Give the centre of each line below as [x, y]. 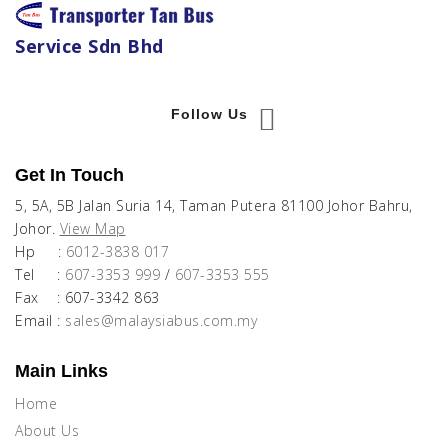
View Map [92, 229]
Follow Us [209, 113]
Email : [40, 321]
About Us [47, 431]
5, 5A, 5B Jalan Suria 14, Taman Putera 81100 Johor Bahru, [214, 206]
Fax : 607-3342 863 [87, 298]
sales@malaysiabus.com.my [161, 321]
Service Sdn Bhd [89, 46]
